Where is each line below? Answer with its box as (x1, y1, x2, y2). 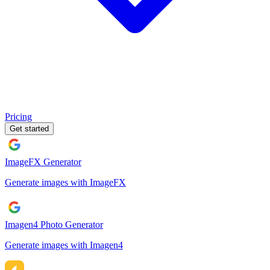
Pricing (5, 111, 32, 122)
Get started (10, 124, 49, 133)
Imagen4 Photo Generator (5, 219, 103, 230)
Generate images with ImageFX (5, 177, 126, 187)
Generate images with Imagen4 (5, 240, 123, 250)
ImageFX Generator (5, 157, 81, 167)
